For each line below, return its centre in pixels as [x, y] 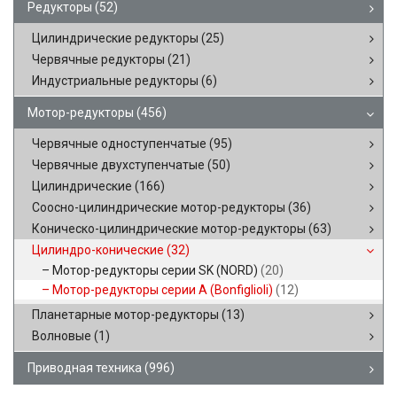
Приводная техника [86, 368]
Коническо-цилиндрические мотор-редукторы [170, 229]
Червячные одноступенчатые [121, 144]
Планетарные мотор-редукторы [127, 315]
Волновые [63, 336]
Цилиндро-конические [99, 250]
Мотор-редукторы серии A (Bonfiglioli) [164, 290]
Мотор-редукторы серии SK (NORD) [156, 270]
